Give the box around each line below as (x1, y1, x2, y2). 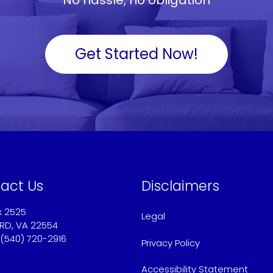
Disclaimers (141, 176, 219, 196)
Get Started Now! (75, 44, 198, 65)
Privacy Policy (141, 236, 200, 249)
